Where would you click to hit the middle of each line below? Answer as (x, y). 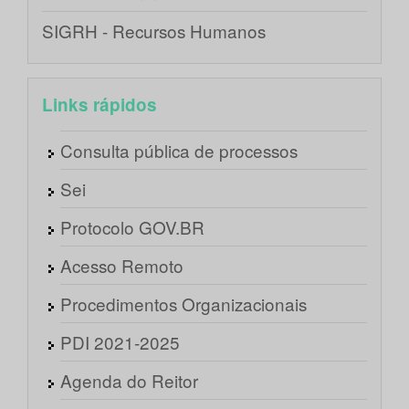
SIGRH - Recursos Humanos (154, 31)
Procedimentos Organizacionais (184, 304)
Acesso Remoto (122, 266)
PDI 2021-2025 (120, 342)
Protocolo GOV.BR (132, 227)
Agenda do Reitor (129, 381)
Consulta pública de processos (179, 151)
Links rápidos (100, 105)
